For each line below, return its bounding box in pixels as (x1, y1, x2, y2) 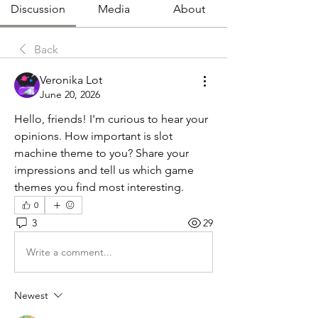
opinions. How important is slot (14, 129, 172, 143)
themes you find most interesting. (14, 180, 184, 194)
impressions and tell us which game (14, 163, 194, 177)
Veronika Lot (40, 73, 102, 87)
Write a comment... (26, 245, 112, 258)
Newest (14, 289, 48, 302)
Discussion (10, 2, 65, 16)
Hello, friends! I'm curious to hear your (14, 112, 208, 126)
